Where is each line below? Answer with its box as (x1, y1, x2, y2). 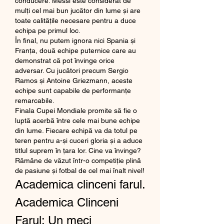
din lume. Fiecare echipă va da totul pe (15, 126, 137, 134)
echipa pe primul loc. (15, 26, 80, 34)
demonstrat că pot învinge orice (15, 56, 114, 64)
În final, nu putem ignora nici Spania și (15, 36, 135, 44)
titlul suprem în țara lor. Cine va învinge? (15, 146, 141, 154)
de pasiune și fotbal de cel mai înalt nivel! (15, 166, 144, 174)
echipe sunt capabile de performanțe (15, 86, 131, 94)
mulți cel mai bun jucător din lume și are (15, 6, 140, 14)
